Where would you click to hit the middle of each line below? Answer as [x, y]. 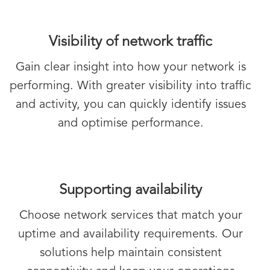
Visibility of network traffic [130, 42]
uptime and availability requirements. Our [130, 235]
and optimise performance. [130, 124]
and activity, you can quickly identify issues [130, 105]
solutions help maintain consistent [130, 253]
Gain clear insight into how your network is [130, 68]
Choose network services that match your [130, 216]
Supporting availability [130, 191]
